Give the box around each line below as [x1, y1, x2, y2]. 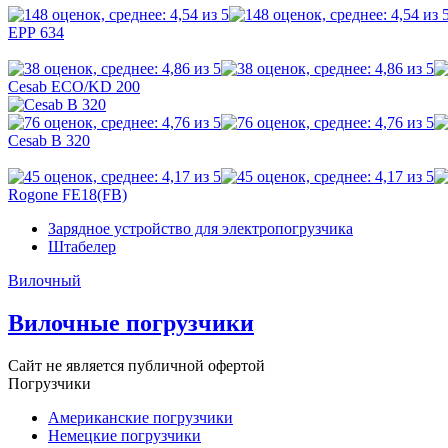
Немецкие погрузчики [48, 427, 201, 445]
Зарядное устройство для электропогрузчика [48, 220, 353, 238]
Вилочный [8, 272, 81, 290]
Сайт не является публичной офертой [8, 357, 265, 375]
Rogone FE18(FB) [8, 186, 127, 204]
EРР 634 [8, 24, 64, 42]
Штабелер [48, 238, 116, 256]
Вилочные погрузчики [8, 310, 254, 337]
